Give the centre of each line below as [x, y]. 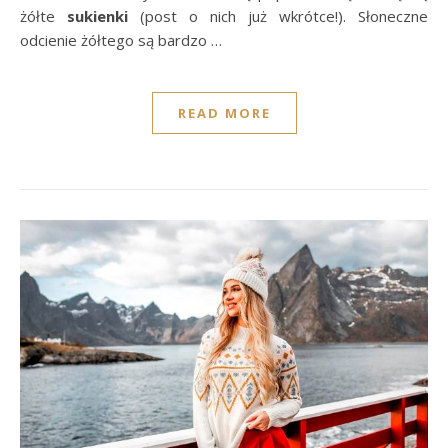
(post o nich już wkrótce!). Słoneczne [278, 15]
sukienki [97, 15]
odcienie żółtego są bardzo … [121, 39]
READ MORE [224, 112]
